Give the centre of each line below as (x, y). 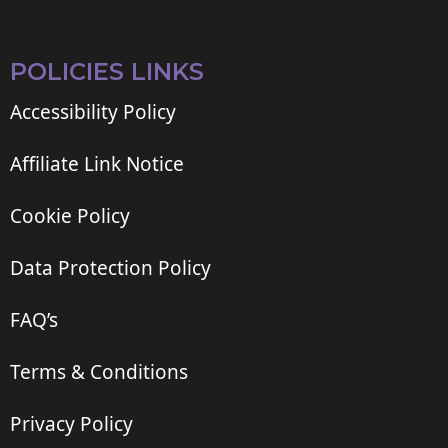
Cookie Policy (70, 215)
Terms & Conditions (99, 371)
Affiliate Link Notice (97, 163)
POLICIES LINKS (107, 71)
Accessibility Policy (93, 111)
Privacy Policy (71, 423)
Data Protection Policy (110, 267)
